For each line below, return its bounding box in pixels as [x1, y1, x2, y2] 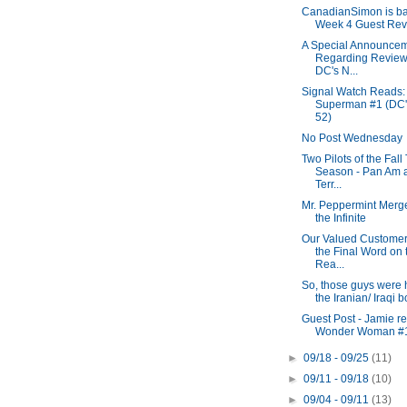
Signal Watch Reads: [301, 85, 405, 99]
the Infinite [314, 212, 366, 225]
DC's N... [314, 65, 358, 78]
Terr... [314, 178, 342, 192]
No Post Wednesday [301, 132, 402, 145]
